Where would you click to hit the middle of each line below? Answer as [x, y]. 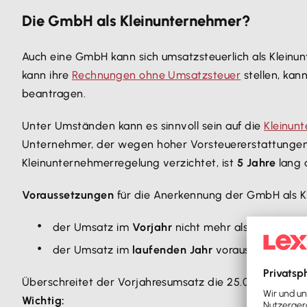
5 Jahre [258, 163]
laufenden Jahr [172, 250]
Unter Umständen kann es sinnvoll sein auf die [143, 126]
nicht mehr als [213, 227]
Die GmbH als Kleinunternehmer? [136, 21]
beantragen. [56, 94]
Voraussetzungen [70, 195]
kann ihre [47, 75]
